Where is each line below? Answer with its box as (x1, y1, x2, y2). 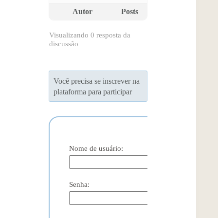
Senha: (69, 181, 90, 188)
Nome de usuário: (69, 145, 123, 152)
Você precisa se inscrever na (54, 77, 140, 85)
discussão (49, 40, 78, 48)
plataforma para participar (54, 88, 132, 96)
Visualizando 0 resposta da (49, 31, 130, 39)
